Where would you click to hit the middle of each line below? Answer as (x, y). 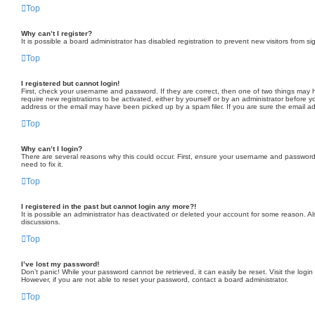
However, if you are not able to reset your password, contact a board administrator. (155, 279)
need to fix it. (42, 164)
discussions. (41, 222)
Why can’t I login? (52, 149)
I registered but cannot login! (70, 83)
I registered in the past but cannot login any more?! (109, 206)
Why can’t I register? (57, 33)
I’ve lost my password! (60, 264)
